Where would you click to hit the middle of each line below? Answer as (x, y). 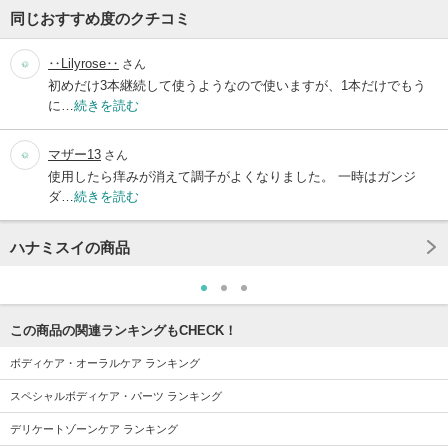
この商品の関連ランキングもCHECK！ (123, 330)
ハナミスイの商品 (70, 247)
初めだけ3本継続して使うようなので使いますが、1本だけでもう (237, 85)
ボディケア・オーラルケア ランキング (105, 362)
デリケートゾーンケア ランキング (94, 428)
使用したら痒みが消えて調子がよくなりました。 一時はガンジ (232, 176)
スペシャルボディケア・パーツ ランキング (116, 395)
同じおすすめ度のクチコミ (100, 18)
